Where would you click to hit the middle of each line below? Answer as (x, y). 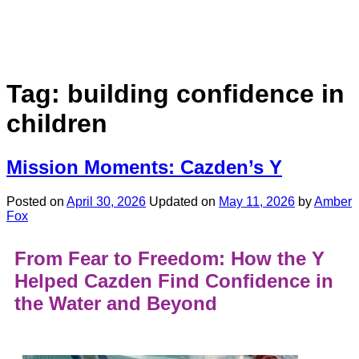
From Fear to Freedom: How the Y (169, 258)
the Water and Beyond (116, 303)
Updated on (184, 201)
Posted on (36, 201)
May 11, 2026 (257, 201)
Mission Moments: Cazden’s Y (144, 167)
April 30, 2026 (106, 201)
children (57, 124)
